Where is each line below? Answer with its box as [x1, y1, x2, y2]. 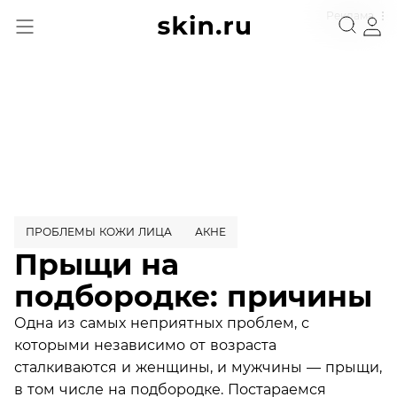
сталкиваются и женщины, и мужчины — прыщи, [14, 358, 382, 376]
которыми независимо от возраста [14, 336, 276, 354]
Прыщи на [14, 246, 179, 282]
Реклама [326, 9, 374, 22]
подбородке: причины [14, 278, 372, 314]
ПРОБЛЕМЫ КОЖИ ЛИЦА [26, 225, 172, 238]
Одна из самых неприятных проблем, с [14, 314, 309, 331]
